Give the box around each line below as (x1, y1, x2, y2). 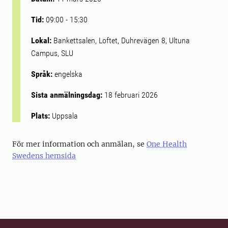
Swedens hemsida (12, 151, 76, 160)
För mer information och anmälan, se (12, 139, 147, 149)
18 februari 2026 (104, 90, 158, 100)
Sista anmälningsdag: (31, 90, 104, 100)
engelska (52, 69, 82, 79)
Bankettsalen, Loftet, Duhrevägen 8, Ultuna (53, 36, 190, 45)
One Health (147, 139, 187, 149)
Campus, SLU (31, 48, 73, 58)
